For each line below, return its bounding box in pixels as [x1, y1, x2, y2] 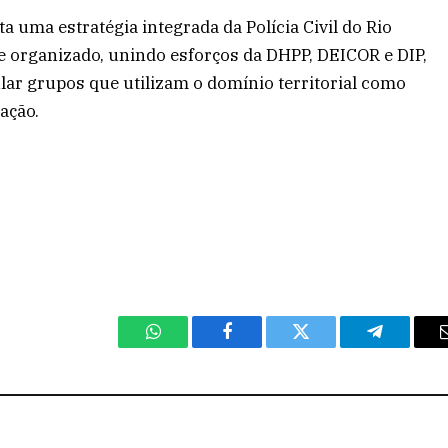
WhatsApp [151, 337, 229, 356]
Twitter [299, 337, 352, 356]
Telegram [373, 337, 442, 356]
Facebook [225, 337, 296, 356]
